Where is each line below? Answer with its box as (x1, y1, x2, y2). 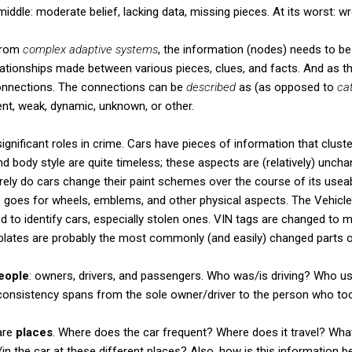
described (186, 79, 236, 94)
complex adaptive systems (23, 42, 158, 57)
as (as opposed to (236, 79, 337, 94)
